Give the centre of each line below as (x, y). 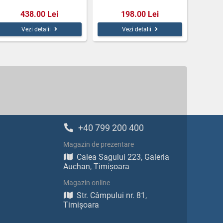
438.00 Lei (39, 14)
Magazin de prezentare (99, 144)
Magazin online (87, 182)
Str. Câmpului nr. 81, (112, 195)
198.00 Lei (140, 14)
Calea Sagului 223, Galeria (123, 157)
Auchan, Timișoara (96, 166)
